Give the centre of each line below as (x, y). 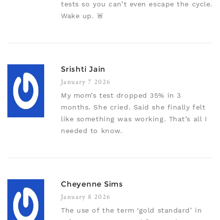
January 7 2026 (86, 82)
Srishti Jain (83, 69)
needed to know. (92, 131)
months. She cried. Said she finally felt (133, 107)
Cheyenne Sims (92, 184)
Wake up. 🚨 (82, 16)
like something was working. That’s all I (134, 119)
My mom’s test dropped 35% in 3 (121, 96)
